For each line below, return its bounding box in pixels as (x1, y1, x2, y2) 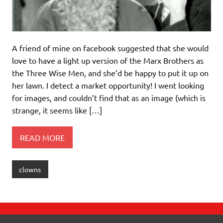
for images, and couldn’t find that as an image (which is (12, 93, 206, 103)
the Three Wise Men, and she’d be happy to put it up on (12, 68, 209, 78)
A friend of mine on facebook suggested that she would (12, 43, 209, 53)
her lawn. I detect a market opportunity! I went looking (12, 80, 204, 90)
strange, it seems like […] (12, 105, 102, 115)
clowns (19, 164, 41, 174)
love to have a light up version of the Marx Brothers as (12, 55, 204, 65)
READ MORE (20, 132, 65, 142)
